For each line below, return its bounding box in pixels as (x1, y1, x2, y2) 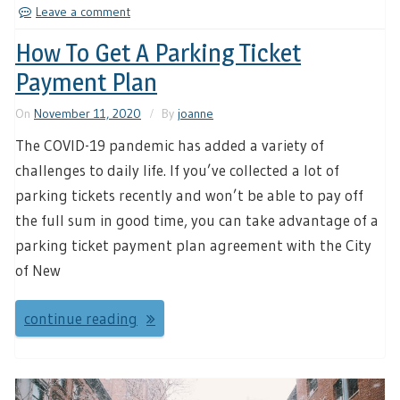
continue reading (24, 308, 137, 328)
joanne (178, 105, 213, 122)
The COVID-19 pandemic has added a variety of (15, 136, 324, 155)
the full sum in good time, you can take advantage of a (15, 211, 379, 230)
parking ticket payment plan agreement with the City (15, 236, 371, 255)
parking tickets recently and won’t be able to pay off (15, 186, 363, 205)
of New (15, 261, 61, 280)
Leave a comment (36, 4, 130, 21)
